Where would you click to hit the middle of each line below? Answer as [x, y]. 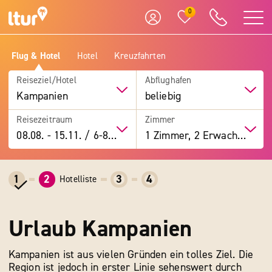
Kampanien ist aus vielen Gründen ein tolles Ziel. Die [131, 255]
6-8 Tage [99, 135]
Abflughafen [168, 80]
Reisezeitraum [45, 119]
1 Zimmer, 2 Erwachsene [241, 135]
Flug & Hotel [36, 56]
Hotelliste [78, 179]
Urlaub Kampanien [100, 229]
